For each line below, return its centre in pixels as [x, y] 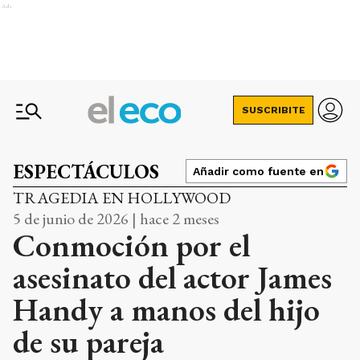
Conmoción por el [131, 245]
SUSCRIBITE [273, 110]
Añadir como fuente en [258, 171]
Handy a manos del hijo [166, 309]
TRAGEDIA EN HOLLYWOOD [122, 198]
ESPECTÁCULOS [86, 172]
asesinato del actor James [172, 277]
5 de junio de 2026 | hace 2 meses [116, 219]
